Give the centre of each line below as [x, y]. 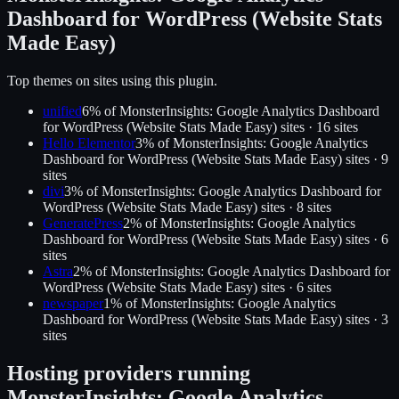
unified [62, 111]
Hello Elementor [89, 143]
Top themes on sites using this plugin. [112, 81]
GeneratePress [83, 224]
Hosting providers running [129, 374]
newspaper [73, 304]
